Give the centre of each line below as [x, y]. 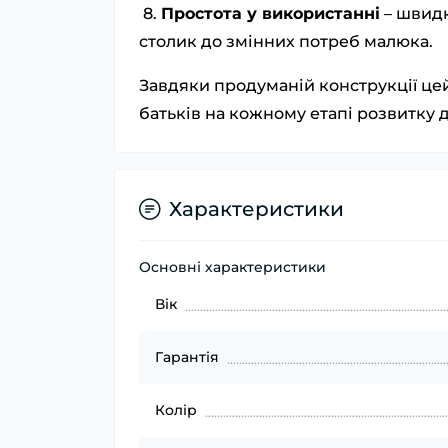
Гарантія [187, 357]
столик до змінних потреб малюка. [286, 42]
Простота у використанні [270, 14]
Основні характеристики [232, 267]
